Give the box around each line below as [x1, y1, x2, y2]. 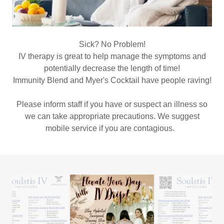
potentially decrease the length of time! [44, 64, 180, 72]
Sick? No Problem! [78, 40, 145, 48]
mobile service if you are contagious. [45, 124, 178, 132]
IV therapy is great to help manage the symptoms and [18, 52, 206, 60]
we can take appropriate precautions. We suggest [24, 112, 199, 120]
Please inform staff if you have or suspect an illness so [16, 100, 207, 108]
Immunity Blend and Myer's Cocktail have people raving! [12, 76, 211, 84]
